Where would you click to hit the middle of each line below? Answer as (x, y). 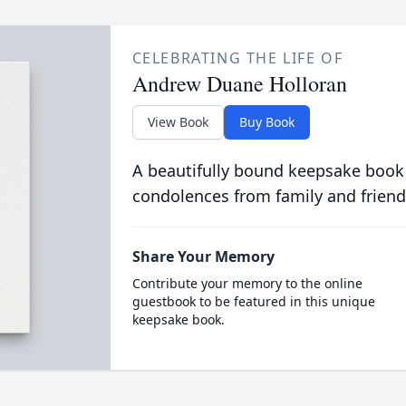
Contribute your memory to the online (247, 283)
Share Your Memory (203, 256)
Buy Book (266, 122)
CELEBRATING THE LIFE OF (237, 58)
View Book (178, 122)
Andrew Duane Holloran (239, 83)
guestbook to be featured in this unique (253, 301)
